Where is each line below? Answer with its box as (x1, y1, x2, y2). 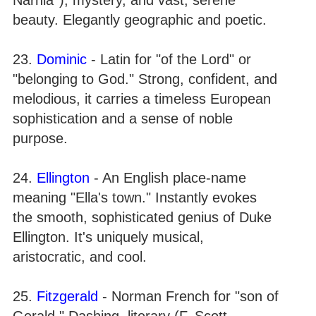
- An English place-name (90, 169, 246, 186)
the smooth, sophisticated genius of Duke (13, 209, 272, 225)
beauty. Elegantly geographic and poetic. (13, 11, 267, 28)
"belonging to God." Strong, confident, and (13, 71, 277, 87)
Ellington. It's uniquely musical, (13, 229, 204, 245)
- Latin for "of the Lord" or (87, 51, 251, 67)
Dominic (37, 51, 87, 67)
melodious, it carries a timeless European (13, 90, 271, 107)
